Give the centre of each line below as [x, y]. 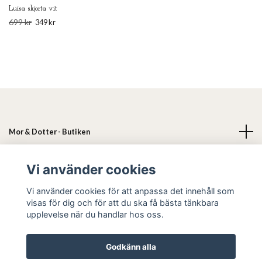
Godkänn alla [131, 247]
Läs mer [22, 162]
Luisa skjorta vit [33, 9]
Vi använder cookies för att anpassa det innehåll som [130, 191]
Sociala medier [35, 193]
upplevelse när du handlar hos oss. [95, 214]
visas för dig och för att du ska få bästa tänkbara [122, 202]
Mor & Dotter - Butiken [49, 132]
